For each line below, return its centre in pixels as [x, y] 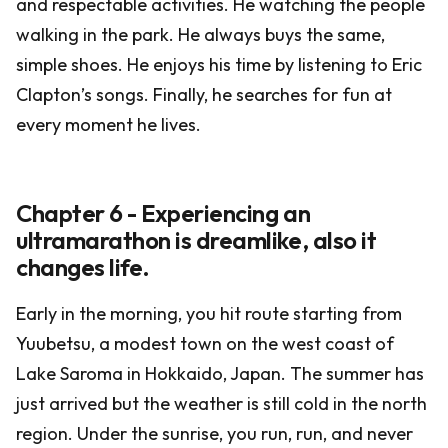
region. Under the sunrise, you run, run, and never [214, 433]
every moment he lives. [108, 124]
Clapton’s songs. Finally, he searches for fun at [204, 94]
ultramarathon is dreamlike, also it [196, 240]
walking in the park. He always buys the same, [200, 34]
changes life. [83, 267]
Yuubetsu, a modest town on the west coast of [205, 343]
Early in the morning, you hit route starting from [209, 313]
